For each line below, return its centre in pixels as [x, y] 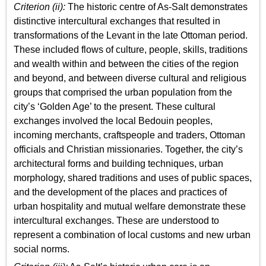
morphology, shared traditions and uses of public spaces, [133, 178]
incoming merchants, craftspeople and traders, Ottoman [129, 135]
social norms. [42, 249]
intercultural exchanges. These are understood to [116, 220]
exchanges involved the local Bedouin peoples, [113, 121]
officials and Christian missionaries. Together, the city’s [128, 149]
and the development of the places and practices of [120, 192]
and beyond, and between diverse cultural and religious [130, 78]
